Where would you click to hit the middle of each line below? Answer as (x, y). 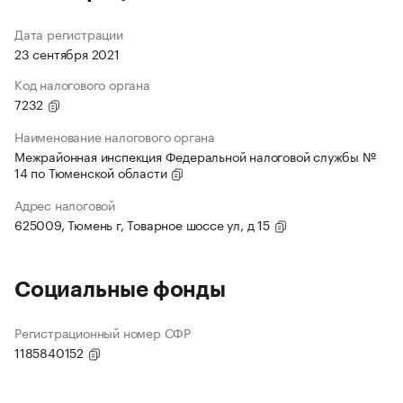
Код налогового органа (82, 84)
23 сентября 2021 (67, 54)
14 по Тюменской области (93, 172)
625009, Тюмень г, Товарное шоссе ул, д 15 (144, 224)
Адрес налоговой (65, 205)
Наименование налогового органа (115, 136)
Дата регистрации (69, 34)
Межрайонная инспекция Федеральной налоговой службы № (195, 156)
